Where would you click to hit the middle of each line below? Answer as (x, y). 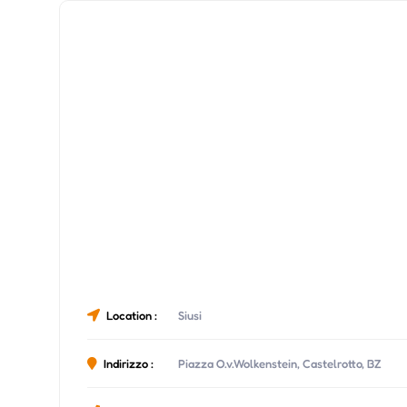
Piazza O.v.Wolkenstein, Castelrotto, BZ (280, 363)
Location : (132, 315)
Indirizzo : (129, 363)
